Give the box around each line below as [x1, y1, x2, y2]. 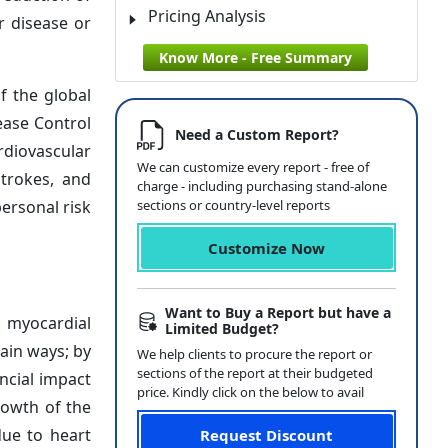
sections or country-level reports [137, 196, 330, 214]
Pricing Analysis [148, 5, 266, 27]
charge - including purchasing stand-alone [137, 177, 387, 195]
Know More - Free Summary [159, 48, 352, 67]
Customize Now [208, 237, 325, 258]
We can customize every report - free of [137, 158, 369, 176]
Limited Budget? [165, 319, 280, 338]
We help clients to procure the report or [137, 345, 372, 363]
